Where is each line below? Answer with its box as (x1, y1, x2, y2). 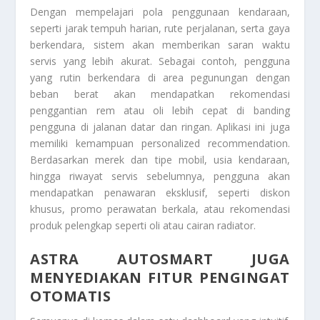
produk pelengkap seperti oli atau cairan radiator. (30, 219, 256, 233)
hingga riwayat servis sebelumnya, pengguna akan (30, 169, 290, 184)
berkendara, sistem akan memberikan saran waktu (30, 38, 290, 52)
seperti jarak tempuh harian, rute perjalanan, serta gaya (30, 21, 290, 36)
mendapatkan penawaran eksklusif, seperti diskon (30, 186, 290, 200)
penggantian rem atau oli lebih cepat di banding (30, 104, 290, 118)
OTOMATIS (30, 286, 111, 306)
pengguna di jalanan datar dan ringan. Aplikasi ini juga (30, 120, 290, 134)
